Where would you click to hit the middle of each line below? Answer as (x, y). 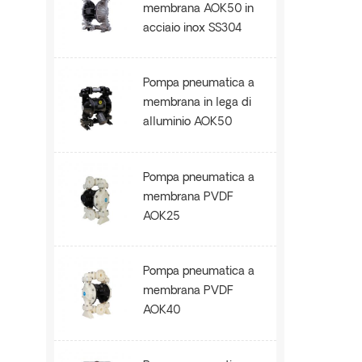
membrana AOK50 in (199, 9)
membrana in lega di (198, 103)
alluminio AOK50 (188, 123)
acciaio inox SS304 (193, 28)
